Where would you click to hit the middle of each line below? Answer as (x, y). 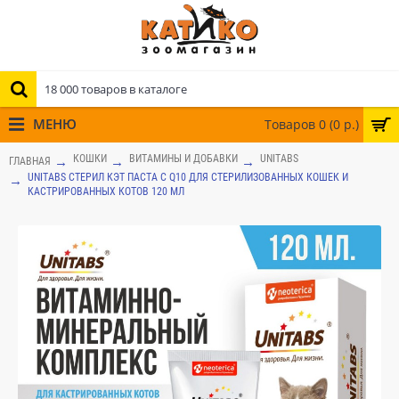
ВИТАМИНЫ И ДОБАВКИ (183, 159)
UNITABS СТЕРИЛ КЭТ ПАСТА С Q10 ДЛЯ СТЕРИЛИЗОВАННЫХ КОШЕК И (188, 177)
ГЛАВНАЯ (30, 161)
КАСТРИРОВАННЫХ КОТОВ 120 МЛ (106, 191)
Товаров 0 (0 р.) (312, 124)
